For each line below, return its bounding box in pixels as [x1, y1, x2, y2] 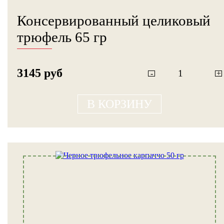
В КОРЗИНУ [87, 97, 152, 110]
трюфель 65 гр [17, 29, 107, 45]
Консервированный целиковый [17, 12, 210, 29]
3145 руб [17, 66, 62, 80]
